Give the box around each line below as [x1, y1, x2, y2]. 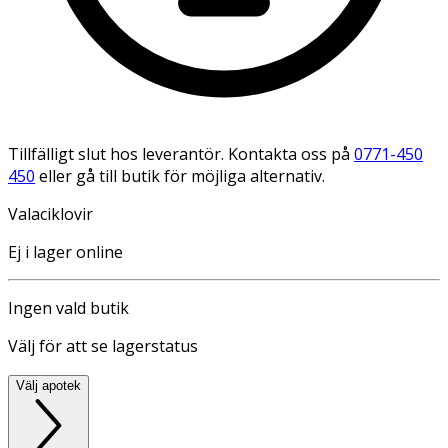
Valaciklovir [8, 202, 93, 225]
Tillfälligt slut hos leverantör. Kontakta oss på [8, 142, 354, 165]
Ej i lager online [8, 240, 123, 263]
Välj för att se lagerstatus [8, 334, 198, 357]
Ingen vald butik [8, 296, 129, 319]
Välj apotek [16, 377, 81, 393]
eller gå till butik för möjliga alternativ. [35, 164, 325, 187]
